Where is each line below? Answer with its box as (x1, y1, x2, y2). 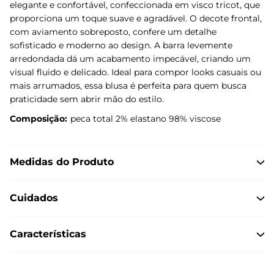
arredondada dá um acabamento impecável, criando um (10, 53, 251, 64)
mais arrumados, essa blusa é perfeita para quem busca (10, 80, 246, 91)
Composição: (10, 113, 67, 124)
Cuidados (10, 191, 58, 204)
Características (10, 228, 86, 240)
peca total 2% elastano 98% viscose (70, 113, 221, 124)
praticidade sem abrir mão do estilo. (10, 93, 164, 105)
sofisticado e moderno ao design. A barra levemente (10, 39, 232, 51)
